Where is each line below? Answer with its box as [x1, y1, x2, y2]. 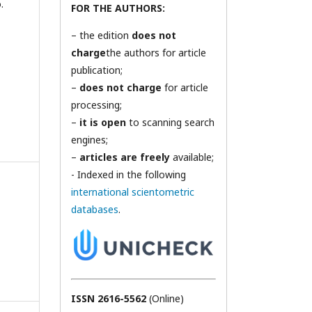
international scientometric [71, 185, 194, 198]
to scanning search [126, 116, 214, 129]
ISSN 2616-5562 [71, 292, 149, 306]
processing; [71, 98, 122, 111]
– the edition [71, 29, 129, 42]
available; [170, 150, 214, 164]
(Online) [149, 292, 184, 306]
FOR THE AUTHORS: [71, 1, 165, 15]
